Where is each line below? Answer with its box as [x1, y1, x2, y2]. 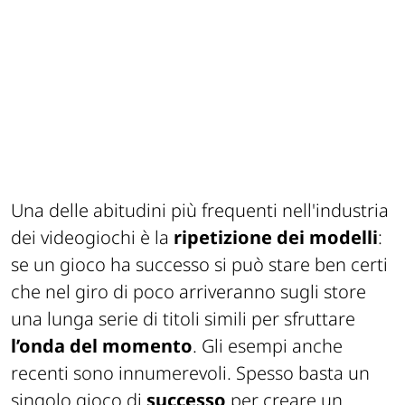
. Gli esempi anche [193, 333, 343, 358]
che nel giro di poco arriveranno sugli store [11, 278, 366, 304]
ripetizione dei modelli [169, 224, 378, 250]
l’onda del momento [11, 333, 193, 358]
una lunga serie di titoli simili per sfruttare [11, 306, 355, 331]
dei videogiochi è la [11, 224, 169, 250]
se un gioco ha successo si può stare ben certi [11, 251, 388, 277]
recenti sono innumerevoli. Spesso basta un [11, 360, 370, 385]
